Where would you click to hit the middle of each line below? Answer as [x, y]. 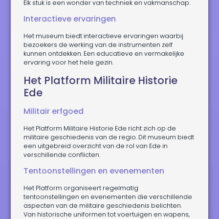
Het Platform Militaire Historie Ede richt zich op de [100, 128]
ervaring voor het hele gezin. [69, 63]
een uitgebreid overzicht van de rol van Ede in [96, 146]
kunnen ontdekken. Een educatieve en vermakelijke [104, 54]
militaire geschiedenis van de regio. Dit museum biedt [109, 137]
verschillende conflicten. [62, 154]
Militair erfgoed [54, 111]
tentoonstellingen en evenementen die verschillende [108, 197]
